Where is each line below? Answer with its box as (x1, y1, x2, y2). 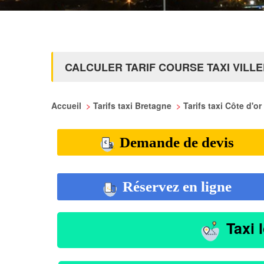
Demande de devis (116, 134, 234, 150)
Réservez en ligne (118, 179, 232, 195)
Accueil (51, 100, 84, 111)
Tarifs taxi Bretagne (93, 100, 174, 111)
